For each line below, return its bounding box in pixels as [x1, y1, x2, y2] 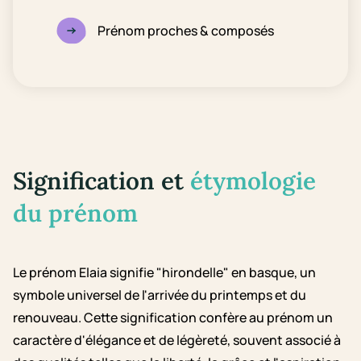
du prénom [13, 197, 138, 228]
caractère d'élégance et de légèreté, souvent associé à [13, 331, 341, 349]
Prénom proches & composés [98, 22, 274, 39]
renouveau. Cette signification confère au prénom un [13, 309, 333, 326]
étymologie [190, 165, 316, 196]
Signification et [13, 165, 190, 196]
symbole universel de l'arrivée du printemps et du [13, 286, 306, 304]
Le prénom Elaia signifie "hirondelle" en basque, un [13, 263, 316, 281]
